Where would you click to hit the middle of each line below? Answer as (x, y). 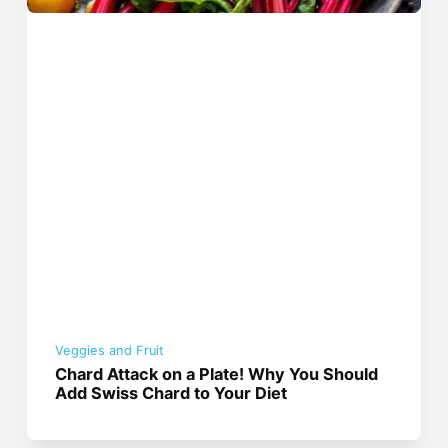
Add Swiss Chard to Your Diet (171, 393)
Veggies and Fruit (110, 351)
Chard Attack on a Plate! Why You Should (217, 374)
